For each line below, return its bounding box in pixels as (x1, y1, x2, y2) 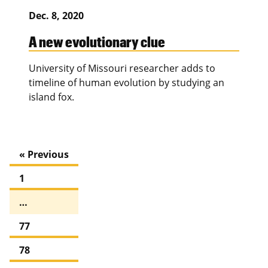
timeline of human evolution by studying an (29, 76, 224, 90)
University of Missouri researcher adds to (29, 62, 215, 75)
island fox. (29, 90, 74, 104)
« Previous (19, 148, 69, 162)
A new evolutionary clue (29, 32, 165, 51)
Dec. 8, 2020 (29, 9, 84, 23)
